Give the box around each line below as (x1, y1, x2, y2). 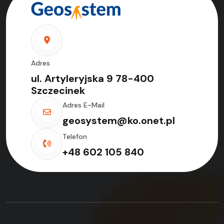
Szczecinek (31, 83, 85, 97)
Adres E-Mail (62, 100, 104, 109)
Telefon (62, 131, 87, 141)
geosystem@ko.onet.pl (62, 113, 175, 127)
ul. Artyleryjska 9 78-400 (31, 71, 154, 85)
